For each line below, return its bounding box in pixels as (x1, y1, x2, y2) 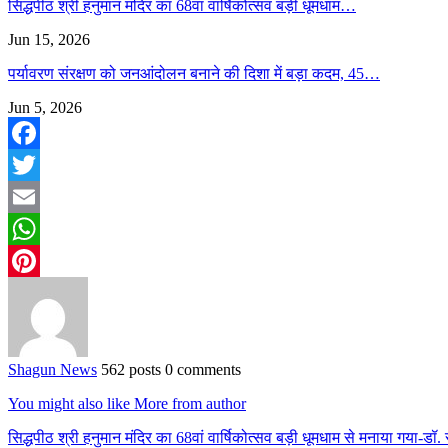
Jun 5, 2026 (8, 98, 82, 116)
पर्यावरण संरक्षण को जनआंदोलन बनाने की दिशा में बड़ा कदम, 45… (8, 64, 380, 82)
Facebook (8, 155, 70, 173)
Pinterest (8, 283, 62, 301)
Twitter (8, 187, 53, 205)
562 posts (101, 360, 161, 378)
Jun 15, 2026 (8, 30, 90, 48)
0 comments (165, 360, 241, 378)
